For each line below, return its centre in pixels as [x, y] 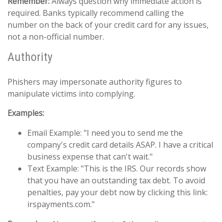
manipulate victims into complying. [71, 94]
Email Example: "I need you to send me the [105, 133]
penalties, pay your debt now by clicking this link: [117, 193]
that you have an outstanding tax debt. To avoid [116, 181]
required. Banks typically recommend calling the [96, 13]
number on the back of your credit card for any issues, [108, 25]
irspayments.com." [61, 204]
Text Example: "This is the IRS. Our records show [117, 169]
